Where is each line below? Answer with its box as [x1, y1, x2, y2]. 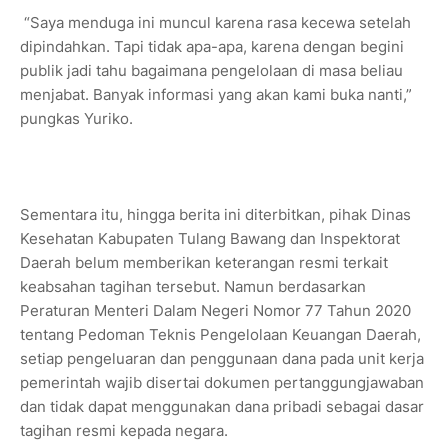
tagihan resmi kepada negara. [20, 420, 228, 440]
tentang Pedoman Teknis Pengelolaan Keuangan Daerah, [20, 324, 421, 344]
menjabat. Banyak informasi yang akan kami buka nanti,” [20, 84, 412, 104]
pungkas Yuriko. [20, 108, 133, 128]
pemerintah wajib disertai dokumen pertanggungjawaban [20, 372, 424, 392]
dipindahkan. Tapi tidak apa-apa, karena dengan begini [20, 36, 404, 56]
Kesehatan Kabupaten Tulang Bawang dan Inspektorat [20, 228, 400, 248]
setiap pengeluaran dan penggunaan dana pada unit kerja [20, 348, 424, 368]
